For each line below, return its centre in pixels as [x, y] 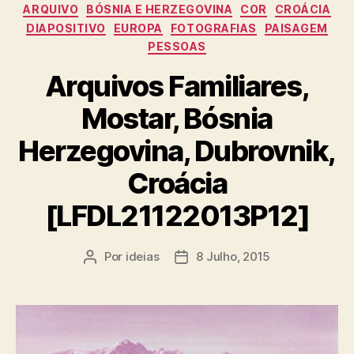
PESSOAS [177, 47]
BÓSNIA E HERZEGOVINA [160, 9]
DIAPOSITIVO [66, 28]
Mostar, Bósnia [177, 118]
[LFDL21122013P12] [177, 215]
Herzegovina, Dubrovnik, [177, 151]
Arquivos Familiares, [177, 86]
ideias [142, 256]
